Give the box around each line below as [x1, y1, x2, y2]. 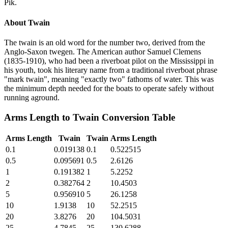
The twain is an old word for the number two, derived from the [4, 38, 205, 47]
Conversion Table [99, 111, 175, 123]
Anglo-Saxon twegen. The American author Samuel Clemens [4, 47, 201, 56]
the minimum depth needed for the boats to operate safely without [4, 83, 214, 93]
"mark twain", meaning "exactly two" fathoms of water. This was [4, 74, 214, 83]
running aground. [4, 93, 60, 102]
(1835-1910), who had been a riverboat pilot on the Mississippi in [4, 56, 214, 65]
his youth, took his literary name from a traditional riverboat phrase [4, 65, 217, 74]
